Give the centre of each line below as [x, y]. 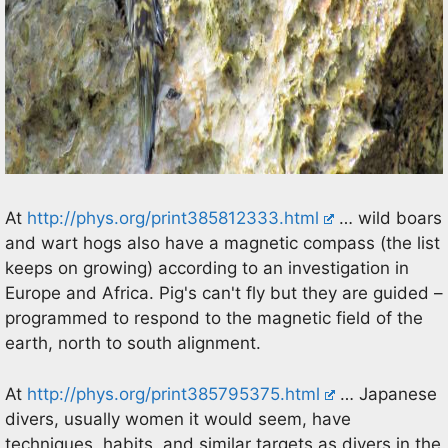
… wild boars [388, 218]
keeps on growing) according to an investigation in [207, 268]
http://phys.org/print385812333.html [173, 218]
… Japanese [386, 393]
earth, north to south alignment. [133, 343]
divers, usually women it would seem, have [178, 418]
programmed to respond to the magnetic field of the [214, 318]
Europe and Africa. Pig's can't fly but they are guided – [224, 293]
